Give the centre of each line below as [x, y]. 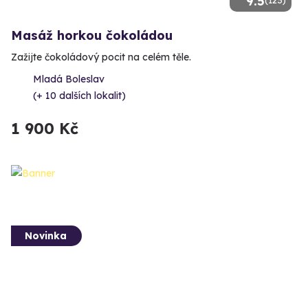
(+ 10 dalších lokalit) [79, 96]
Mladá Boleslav [69, 79]
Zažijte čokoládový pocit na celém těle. [101, 57]
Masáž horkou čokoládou [92, 36]
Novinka [46, 235]
